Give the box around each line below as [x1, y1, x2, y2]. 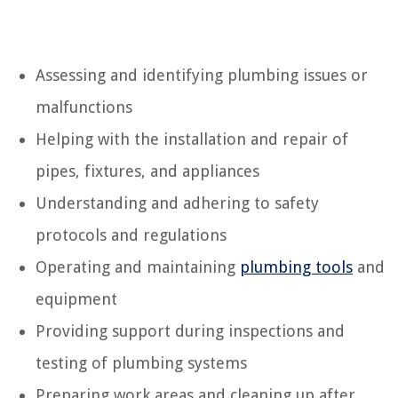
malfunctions [36, 97, 132, 116]
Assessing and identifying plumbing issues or [36, 65, 368, 84]
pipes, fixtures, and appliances [36, 161, 259, 180]
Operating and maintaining [36, 257, 240, 276]
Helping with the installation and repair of [36, 129, 348, 148]
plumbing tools [240, 257, 353, 276]
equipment [36, 289, 117, 308]
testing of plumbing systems [36, 353, 247, 372]
